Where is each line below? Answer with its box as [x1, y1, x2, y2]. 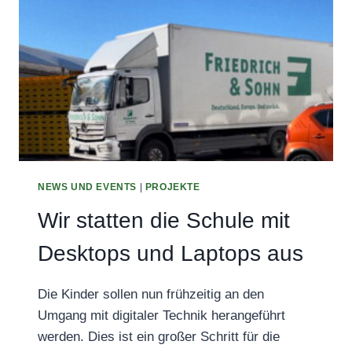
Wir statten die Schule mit [38, 207, 290, 233]
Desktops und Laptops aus [38, 240, 303, 266]
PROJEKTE [145, 181, 200, 192]
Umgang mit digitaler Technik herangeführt [38, 307, 285, 323]
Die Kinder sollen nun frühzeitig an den [38, 286, 264, 302]
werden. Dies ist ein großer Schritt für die [38, 328, 280, 344]
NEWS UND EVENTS [38, 181, 137, 192]
